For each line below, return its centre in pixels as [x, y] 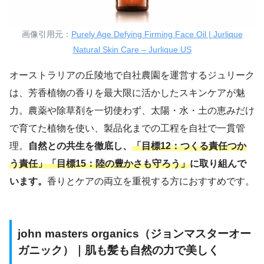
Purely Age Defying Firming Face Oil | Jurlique [157, 34]
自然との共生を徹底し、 [80, 146]
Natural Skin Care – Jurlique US [132, 49]
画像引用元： [46, 34]
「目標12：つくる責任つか [189, 146]
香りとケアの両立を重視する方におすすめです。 [151, 181]
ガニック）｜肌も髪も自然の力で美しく [118, 250]
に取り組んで [218, 163]
